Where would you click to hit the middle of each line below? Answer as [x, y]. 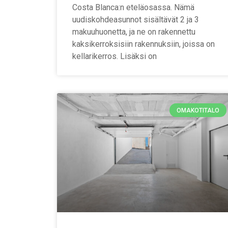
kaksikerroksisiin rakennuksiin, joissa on [144, 44]
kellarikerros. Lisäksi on [115, 56]
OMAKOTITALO [198, 110]
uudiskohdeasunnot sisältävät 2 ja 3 [136, 20]
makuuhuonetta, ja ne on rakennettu [134, 32]
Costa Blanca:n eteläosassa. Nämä [133, 8]
